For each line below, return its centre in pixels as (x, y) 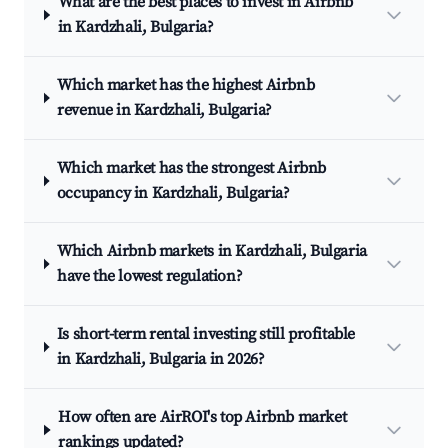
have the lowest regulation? (149, 276)
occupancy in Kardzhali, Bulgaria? (173, 193)
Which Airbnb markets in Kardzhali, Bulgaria (211, 251)
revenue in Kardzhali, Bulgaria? (164, 110)
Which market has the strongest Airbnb (191, 168)
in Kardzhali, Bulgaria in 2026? (160, 359)
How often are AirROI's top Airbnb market (202, 417)
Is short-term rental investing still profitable (206, 334)
